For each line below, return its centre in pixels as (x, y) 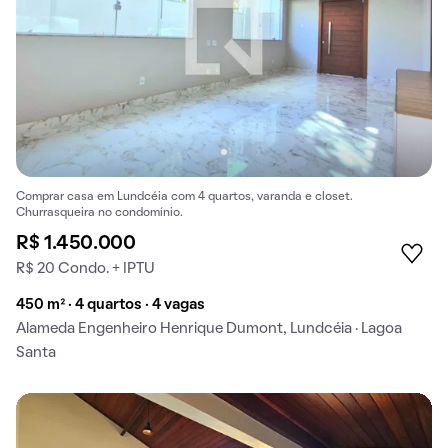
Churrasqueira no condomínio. (99, 212)
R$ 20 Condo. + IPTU (85, 268)
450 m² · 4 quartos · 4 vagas (110, 304)
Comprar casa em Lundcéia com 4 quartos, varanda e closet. (184, 196)
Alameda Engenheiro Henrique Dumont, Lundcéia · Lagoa (209, 328)
